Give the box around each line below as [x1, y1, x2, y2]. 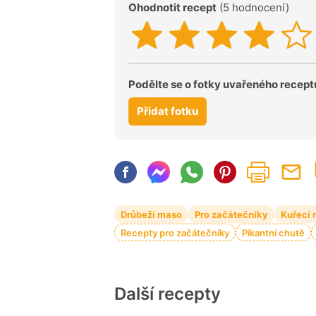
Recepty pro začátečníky [121, 227, 229, 239]
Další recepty [114, 284, 221, 305]
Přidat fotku [137, 104, 198, 119]
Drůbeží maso [121, 209, 182, 221]
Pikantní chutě [242, 227, 305, 239]
